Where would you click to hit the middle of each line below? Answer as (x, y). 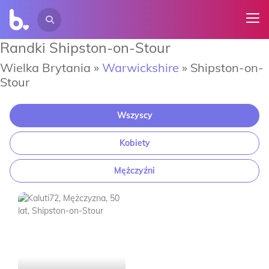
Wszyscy (134, 115)
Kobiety (134, 143)
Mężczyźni (134, 171)
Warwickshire (141, 68)
